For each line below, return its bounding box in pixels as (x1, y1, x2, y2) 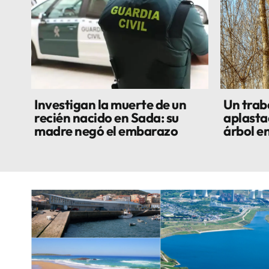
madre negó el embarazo (34, 122, 178, 139)
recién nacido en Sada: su (34, 109, 179, 126)
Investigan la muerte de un (34, 96, 186, 113)
